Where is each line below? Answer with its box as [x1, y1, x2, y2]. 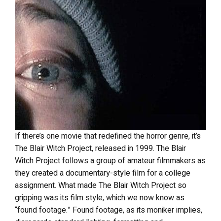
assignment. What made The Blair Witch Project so [15, 180, 186, 191]
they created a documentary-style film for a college [15, 167, 190, 179]
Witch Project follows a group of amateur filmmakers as [15, 155, 206, 167]
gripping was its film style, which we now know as [15, 192, 184, 204]
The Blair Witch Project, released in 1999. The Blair [15, 143, 186, 154]
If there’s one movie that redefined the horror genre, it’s [15, 130, 201, 142]
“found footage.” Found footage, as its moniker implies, [15, 204, 202, 216]
